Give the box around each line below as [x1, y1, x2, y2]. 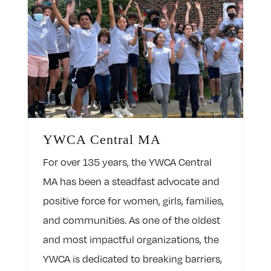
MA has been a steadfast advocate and [42, 175, 220, 188]
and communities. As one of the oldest [42, 214, 220, 227]
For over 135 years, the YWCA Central [42, 156, 212, 169]
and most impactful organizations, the [42, 233, 219, 246]
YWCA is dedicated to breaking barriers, [42, 253, 222, 266]
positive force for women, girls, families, [42, 195, 224, 207]
